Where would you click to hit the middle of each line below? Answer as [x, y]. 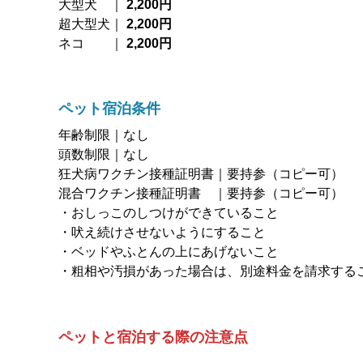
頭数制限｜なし [104, 155]
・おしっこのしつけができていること [169, 213]
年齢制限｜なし [104, 135]
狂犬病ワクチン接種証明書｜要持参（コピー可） [201, 174]
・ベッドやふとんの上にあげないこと [169, 252]
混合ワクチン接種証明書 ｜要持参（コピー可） [201, 194]
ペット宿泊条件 [109, 109]
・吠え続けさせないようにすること [162, 233]
